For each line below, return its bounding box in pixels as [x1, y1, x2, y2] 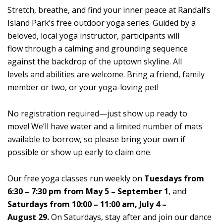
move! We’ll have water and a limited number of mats [7, 120, 203, 132]
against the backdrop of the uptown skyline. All [7, 55, 182, 67]
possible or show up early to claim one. [7, 146, 152, 158]
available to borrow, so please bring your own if [7, 133, 185, 145]
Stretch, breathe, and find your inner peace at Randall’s [7, 4, 211, 15]
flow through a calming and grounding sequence [7, 43, 188, 54]
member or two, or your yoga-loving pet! [7, 81, 159, 93]
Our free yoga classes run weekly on [7, 172, 144, 184]
